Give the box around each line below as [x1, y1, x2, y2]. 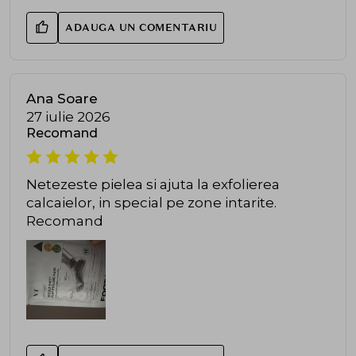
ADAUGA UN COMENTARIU [65, 21, 217, 35]
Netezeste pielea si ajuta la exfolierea [26, 176, 280, 193]
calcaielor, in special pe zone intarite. [26, 195, 277, 211]
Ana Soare [26, 91, 98, 107]
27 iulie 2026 [26, 109, 110, 126]
